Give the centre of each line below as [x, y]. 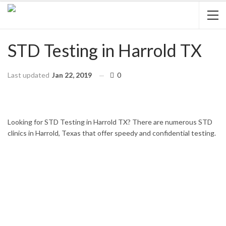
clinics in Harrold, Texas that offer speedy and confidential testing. [112, 133]
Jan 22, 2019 [72, 75]
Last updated [29, 75]
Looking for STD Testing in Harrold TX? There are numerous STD [110, 122]
